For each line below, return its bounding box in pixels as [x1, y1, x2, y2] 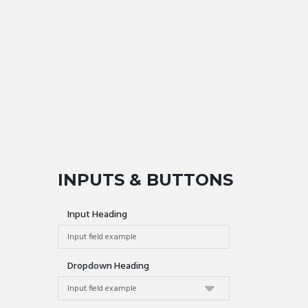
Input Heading [67, 206, 127, 223]
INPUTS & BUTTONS [58, 170, 233, 190]
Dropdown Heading [67, 258, 149, 274]
